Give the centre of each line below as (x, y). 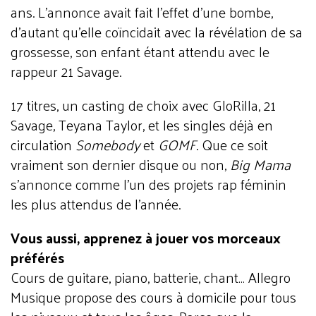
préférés (37, 257)
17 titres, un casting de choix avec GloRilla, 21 (143, 105)
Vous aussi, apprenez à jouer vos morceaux (146, 238)
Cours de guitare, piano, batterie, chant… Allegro (151, 277)
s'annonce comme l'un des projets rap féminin (148, 184)
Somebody (108, 145)
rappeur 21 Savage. (66, 71)
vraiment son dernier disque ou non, (120, 164)
